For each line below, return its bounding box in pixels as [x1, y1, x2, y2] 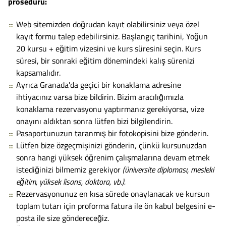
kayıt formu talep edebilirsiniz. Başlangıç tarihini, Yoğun [16, 30, 208, 42]
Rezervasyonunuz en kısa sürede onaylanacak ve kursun [16, 187, 210, 200]
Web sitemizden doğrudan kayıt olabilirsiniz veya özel [16, 18, 199, 30]
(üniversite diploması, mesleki [121, 163, 214, 176]
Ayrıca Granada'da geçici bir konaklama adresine [16, 78, 181, 91]
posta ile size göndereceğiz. [16, 211, 109, 224]
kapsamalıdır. [16, 66, 61, 79]
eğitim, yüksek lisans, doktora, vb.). [16, 175, 126, 188]
